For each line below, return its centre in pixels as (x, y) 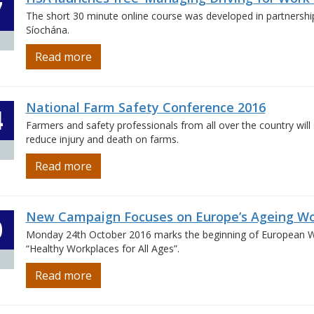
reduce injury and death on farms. (102, 139)
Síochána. (47, 30)
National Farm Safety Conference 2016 (145, 107)
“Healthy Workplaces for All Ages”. (102, 248)
